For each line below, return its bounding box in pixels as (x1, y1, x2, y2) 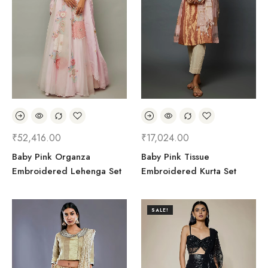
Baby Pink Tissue (141, 150, 209, 163)
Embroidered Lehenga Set (12, 165, 121, 178)
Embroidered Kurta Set (141, 165, 236, 178)
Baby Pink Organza (12, 150, 90, 163)
